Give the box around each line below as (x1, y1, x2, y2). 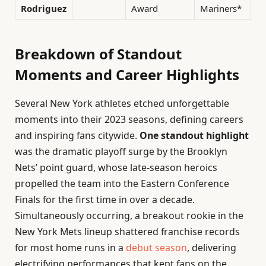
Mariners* (200, 2, 242, 15)
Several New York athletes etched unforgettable (15, 96, 229, 110)
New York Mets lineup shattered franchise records (15, 224, 240, 238)
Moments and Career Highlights (15, 64, 239, 84)
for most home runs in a (15, 240, 126, 254)
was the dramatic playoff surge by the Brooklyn (15, 144, 227, 158)
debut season (126, 240, 187, 254)
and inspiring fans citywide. (15, 128, 140, 142)
